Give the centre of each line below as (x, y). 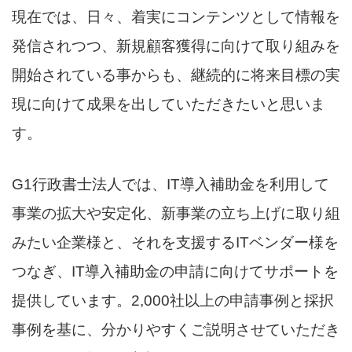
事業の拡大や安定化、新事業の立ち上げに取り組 (176, 213)
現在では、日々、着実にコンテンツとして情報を (176, 17)
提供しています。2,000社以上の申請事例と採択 (173, 301)
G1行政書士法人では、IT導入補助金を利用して (170, 184)
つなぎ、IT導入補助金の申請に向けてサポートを (175, 271)
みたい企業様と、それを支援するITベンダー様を (175, 242)
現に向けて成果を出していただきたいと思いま (169, 104)
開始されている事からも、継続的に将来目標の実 (176, 75)
